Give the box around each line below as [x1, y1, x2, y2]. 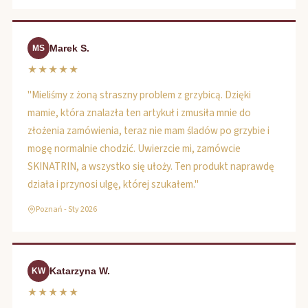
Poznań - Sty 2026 [36, 203, 97, 215]
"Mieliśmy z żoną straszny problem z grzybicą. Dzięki [27, 87, 251, 102]
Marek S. [49, 43, 89, 54]
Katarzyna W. [49, 265, 110, 276]
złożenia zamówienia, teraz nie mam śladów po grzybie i [27, 123, 269, 138]
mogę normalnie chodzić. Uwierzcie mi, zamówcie [27, 141, 241, 156]
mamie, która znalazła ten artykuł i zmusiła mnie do [27, 105, 251, 120]
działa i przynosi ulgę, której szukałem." [27, 177, 199, 192]
